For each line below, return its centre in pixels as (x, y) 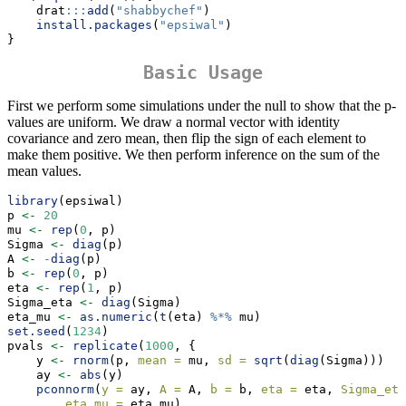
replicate (105, 346)
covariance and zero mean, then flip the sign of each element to (187, 139)
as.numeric (116, 317)
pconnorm (65, 390)
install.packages (94, 25)
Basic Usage (203, 73)
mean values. (44, 171)
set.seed (36, 332)
